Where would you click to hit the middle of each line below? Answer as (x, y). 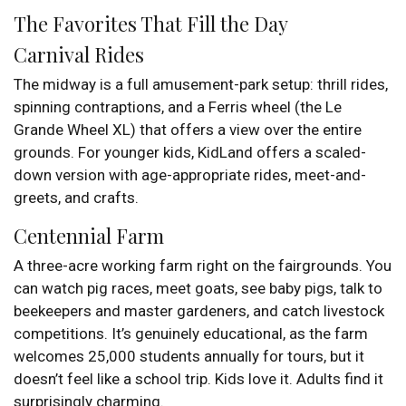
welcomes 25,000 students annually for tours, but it (189, 356)
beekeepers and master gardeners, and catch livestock (199, 310)
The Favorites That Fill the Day (151, 23)
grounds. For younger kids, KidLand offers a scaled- (190, 152)
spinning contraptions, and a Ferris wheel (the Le (178, 106)
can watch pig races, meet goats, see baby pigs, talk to (198, 288)
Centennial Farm (89, 235)
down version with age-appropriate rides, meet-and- (190, 174)
